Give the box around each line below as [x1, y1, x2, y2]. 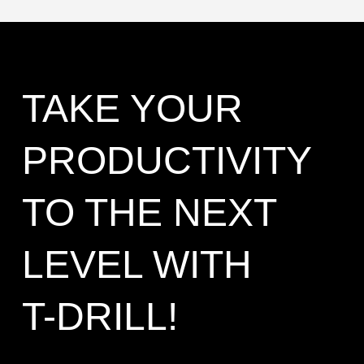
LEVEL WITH [21, 243, 252, 287]
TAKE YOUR [21, 87, 243, 131]
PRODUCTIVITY [21, 139, 311, 183]
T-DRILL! [21, 295, 178, 339]
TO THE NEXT [21, 191, 276, 235]
